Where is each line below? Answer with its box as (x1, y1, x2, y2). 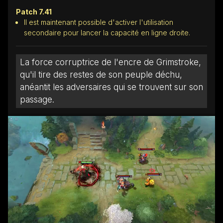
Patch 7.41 (16, 7, 52, 16)
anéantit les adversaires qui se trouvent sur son (20, 82, 203, 92)
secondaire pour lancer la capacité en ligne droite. (24, 28, 190, 37)
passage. (20, 94, 54, 105)
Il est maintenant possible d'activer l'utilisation (24, 17, 173, 26)
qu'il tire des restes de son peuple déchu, (20, 69, 182, 80)
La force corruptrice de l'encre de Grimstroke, (20, 57, 201, 67)
